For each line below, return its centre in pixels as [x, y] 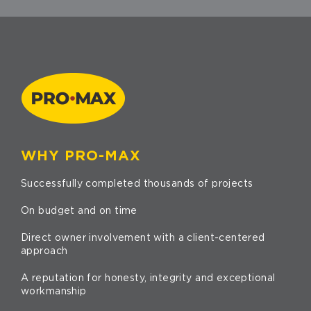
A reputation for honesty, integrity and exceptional [148, 278]
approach [44, 251]
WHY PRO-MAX [81, 156]
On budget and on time [79, 211]
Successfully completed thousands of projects [137, 184]
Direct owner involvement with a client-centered [143, 238]
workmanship [54, 291]
